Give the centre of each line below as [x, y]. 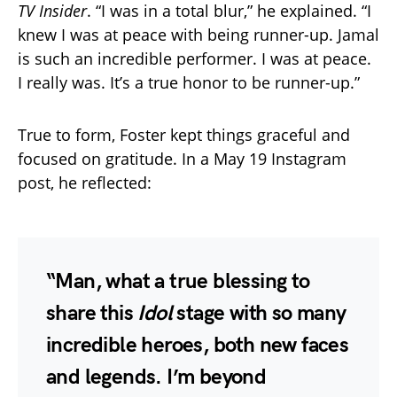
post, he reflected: [85, 183]
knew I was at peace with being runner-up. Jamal [198, 35]
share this [92, 314]
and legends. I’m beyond [156, 378]
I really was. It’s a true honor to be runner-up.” [189, 83]
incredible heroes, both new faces [198, 346]
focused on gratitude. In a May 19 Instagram [182, 159]
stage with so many [259, 314]
